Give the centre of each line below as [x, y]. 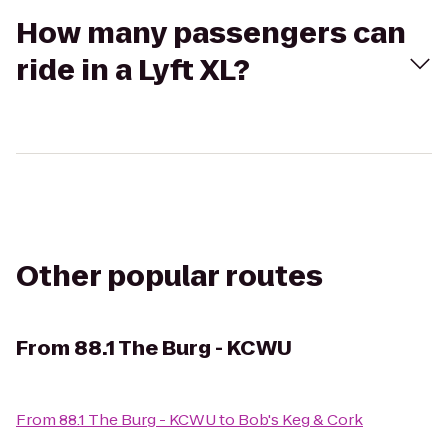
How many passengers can [211, 33]
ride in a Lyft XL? [133, 70]
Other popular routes [169, 276]
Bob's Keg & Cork [300, 419]
